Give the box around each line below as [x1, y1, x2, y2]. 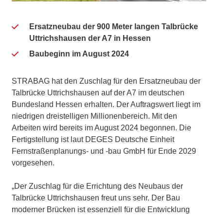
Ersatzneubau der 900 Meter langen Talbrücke [29, 22, 198, 31]
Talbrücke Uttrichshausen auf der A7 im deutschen [12, 88, 184, 97]
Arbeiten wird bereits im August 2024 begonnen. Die [12, 123, 191, 132]
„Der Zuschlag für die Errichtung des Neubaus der [12, 182, 183, 190]
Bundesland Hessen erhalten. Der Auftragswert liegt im [12, 100, 200, 109]
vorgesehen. [12, 158, 54, 167]
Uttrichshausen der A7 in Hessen [29, 34, 151, 42]
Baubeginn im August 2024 [29, 49, 129, 58]
